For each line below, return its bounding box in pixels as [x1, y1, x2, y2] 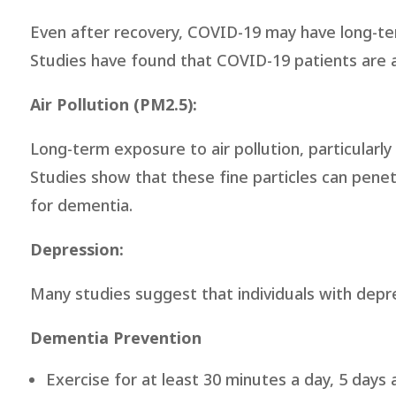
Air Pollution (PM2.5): [29, 93, 197, 118]
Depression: [29, 238, 124, 263]
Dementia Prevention [29, 326, 202, 351]
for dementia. [29, 194, 133, 218]
